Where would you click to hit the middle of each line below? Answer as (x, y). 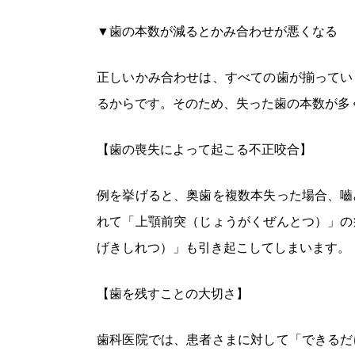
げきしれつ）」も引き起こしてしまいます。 (223, 248)
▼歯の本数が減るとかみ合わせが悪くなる (217, 31)
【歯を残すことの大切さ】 (173, 294)
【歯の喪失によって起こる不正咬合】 (204, 149)
